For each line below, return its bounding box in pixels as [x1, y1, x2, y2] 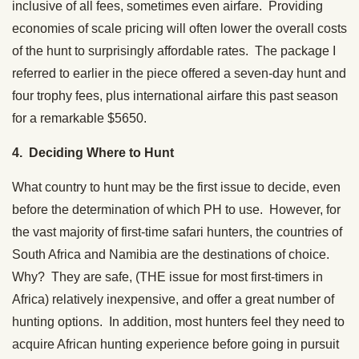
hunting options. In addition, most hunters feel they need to [12, 314, 345, 329]
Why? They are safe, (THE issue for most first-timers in [12, 269, 323, 284]
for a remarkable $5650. [12, 111, 147, 125]
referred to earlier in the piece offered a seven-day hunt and [12, 66, 346, 80]
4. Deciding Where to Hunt [12, 145, 174, 159]
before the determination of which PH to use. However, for [12, 202, 341, 216]
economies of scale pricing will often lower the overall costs [12, 21, 347, 35]
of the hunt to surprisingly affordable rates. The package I [12, 43, 336, 58]
